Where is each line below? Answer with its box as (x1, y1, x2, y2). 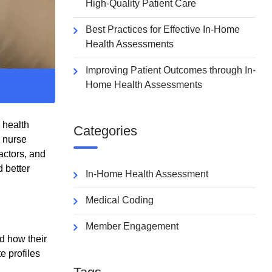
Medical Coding (86, 195, 154, 205)
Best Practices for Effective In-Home (86, 24, 240, 35)
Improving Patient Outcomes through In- (86, 65, 256, 75)
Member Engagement (86, 221, 178, 231)
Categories (73, 123, 137, 138)
